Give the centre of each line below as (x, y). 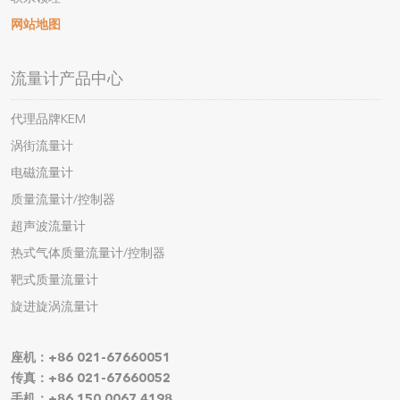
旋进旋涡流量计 (54, 306)
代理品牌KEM (48, 119)
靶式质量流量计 (54, 279)
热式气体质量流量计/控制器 (87, 253)
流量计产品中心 (67, 78)
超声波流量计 (48, 226)
